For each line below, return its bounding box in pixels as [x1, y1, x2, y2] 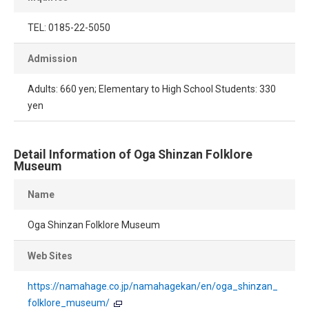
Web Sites [28, 250, 72, 262]
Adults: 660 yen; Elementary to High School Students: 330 [28, 83, 276, 95]
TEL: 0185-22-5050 [28, 22, 110, 34]
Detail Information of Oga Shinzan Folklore [14, 148, 252, 162]
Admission [28, 53, 77, 65]
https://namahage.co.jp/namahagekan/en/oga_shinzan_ [28, 281, 278, 292]
